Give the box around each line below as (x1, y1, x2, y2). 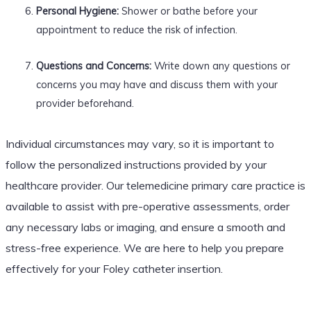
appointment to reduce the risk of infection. (35, 22, 237, 36)
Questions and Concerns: (35, 58, 151, 72)
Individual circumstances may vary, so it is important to (5, 136, 274, 151)
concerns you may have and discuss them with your (35, 77, 278, 91)
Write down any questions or (151, 58, 290, 72)
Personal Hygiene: (35, 3, 119, 17)
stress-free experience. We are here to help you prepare (5, 240, 284, 255)
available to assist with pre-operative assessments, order (5, 199, 289, 213)
